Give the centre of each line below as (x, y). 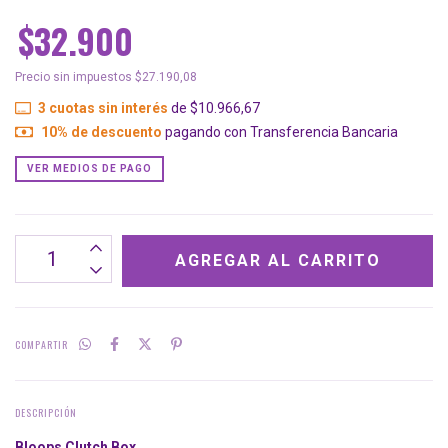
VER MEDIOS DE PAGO (89, 168)
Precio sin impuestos (75, 76)
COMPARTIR (41, 344)
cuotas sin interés (106, 107)
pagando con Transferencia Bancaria (279, 131)
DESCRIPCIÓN (46, 412)
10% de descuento (101, 131)
